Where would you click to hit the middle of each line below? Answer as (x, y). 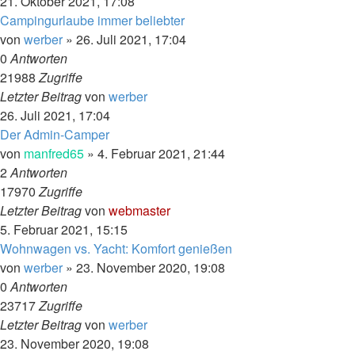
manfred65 (54, 153)
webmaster (139, 210)
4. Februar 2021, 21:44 (161, 153)
